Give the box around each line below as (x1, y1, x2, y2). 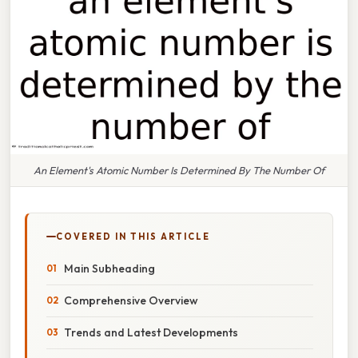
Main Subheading (64, 261, 155, 276)
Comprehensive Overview (64, 292, 198, 308)
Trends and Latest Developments (64, 324, 238, 340)
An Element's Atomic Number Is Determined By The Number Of (34, 163, 324, 177)
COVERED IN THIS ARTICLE (56, 230, 210, 242)
